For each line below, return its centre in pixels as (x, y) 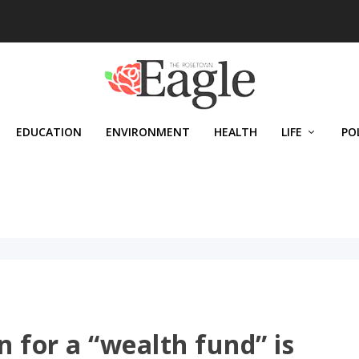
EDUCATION (49, 132)
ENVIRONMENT (148, 132)
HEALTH (236, 132)
